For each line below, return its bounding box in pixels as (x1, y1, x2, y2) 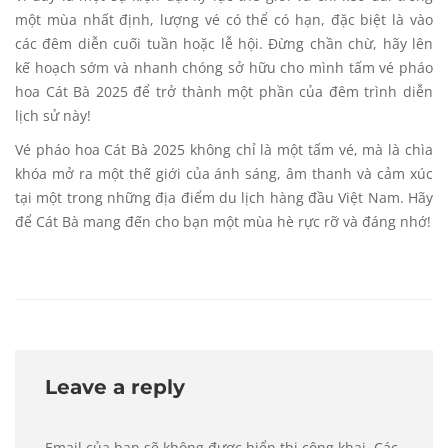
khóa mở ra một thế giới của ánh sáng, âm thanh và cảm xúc (15, 164, 433, 184)
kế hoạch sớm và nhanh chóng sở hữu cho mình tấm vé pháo (15, 58, 433, 78)
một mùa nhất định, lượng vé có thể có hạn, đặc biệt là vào (15, 10, 433, 30)
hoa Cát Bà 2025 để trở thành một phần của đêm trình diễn (15, 82, 433, 102)
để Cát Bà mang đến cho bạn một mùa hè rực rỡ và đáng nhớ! (15, 212, 431, 232)
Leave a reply (45, 375, 185, 400)
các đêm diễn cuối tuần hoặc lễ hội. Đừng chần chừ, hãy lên (15, 34, 433, 54)
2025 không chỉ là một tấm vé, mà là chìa (148, 140, 434, 160)
